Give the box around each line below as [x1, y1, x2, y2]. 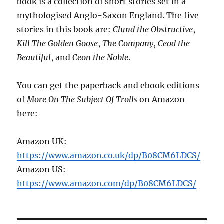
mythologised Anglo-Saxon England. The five [17, 10, 199, 20]
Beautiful [17, 52, 51, 62]
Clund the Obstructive [113, 24, 193, 34]
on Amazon [137, 94, 185, 104]
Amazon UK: [17, 136, 67, 146]
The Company [102, 38, 154, 48]
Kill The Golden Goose [17, 38, 98, 48]
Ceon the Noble [72, 52, 129, 62]
